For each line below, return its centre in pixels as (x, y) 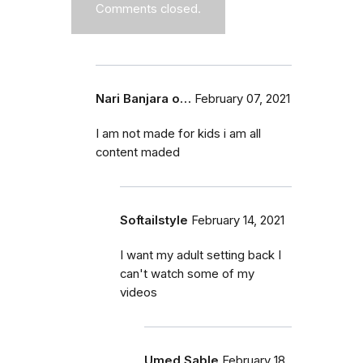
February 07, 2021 (242, 98)
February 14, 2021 (238, 220)
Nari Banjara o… (143, 98)
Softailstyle (154, 220)
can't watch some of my (187, 273)
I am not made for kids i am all (178, 133)
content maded (138, 152)
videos (139, 292)
